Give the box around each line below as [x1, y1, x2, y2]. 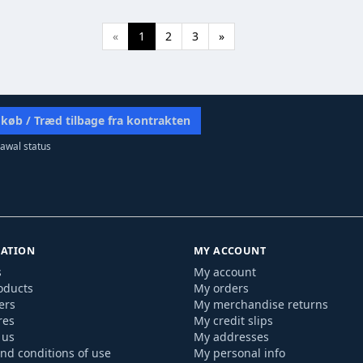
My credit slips [194, 313, 273, 328]
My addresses [194, 329, 269, 344]
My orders [194, 280, 249, 296]
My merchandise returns [194, 297, 328, 312]
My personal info [194, 345, 285, 361]
